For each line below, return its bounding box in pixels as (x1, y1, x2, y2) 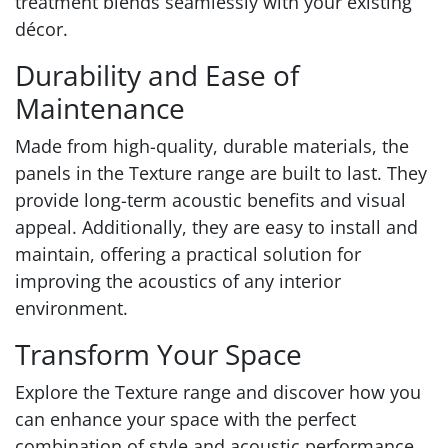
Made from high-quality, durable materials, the (15, 134, 409, 159)
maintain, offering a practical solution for (15, 242, 361, 267)
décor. (15, 17, 68, 42)
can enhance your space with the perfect (15, 407, 356, 432)
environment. (15, 296, 128, 321)
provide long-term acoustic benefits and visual (15, 188, 406, 213)
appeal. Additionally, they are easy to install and (15, 215, 418, 240)
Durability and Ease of (15, 56, 299, 95)
